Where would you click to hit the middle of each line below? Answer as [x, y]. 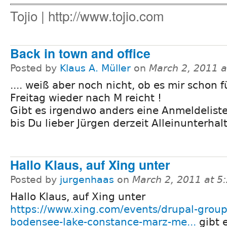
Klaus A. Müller [95, 68]
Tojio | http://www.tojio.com [87, 16]
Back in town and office [80, 53]
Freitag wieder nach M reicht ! [86, 98]
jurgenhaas [87, 179]
